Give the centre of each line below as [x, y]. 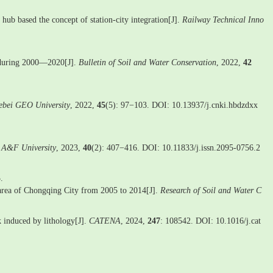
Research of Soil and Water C [211, 190]
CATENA [105, 221]
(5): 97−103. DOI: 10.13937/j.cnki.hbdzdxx [182, 105]
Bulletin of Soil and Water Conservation [147, 62]
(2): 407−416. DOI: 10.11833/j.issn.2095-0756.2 [176, 148]
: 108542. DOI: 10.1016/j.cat [211, 221]
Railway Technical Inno [223, 20]
